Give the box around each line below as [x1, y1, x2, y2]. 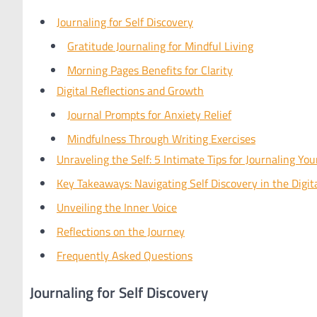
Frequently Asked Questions [57, 246, 192, 264]
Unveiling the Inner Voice [57, 198, 177, 216]
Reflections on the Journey [57, 222, 185, 240]
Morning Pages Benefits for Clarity [67, 61, 233, 79]
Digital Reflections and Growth [57, 81, 204, 99]
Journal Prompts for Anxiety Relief [67, 105, 231, 123]
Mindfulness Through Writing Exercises [67, 129, 255, 147]
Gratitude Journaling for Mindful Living [67, 37, 253, 54]
